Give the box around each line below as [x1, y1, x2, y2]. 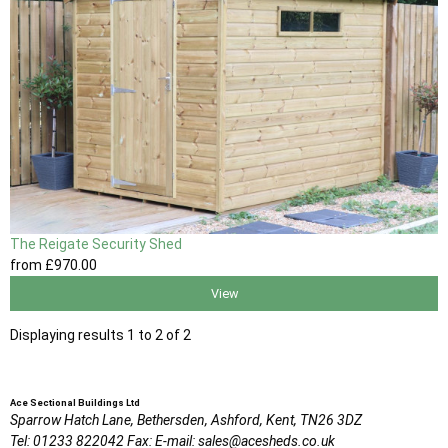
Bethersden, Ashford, [137, 412, 263, 429]
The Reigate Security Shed [10, 236, 182, 252]
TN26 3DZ [300, 412, 362, 429]
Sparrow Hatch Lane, [10, 412, 134, 429]
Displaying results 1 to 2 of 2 [10, 327, 191, 344]
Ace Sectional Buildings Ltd [10, 397, 140, 409]
